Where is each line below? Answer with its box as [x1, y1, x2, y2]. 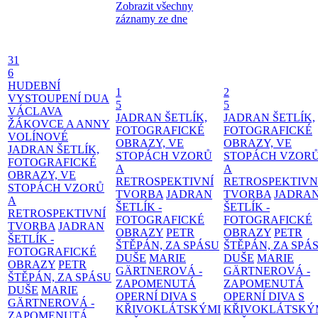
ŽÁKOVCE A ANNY [8, 117, 110, 130]
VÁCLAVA [8, 104, 62, 117]
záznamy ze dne [116, 12, 187, 25]
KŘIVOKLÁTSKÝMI [116, 302, 221, 315]
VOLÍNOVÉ [8, 130, 68, 143]
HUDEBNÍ [8, 79, 60, 92]
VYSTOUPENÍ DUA [8, 92, 109, 104]
